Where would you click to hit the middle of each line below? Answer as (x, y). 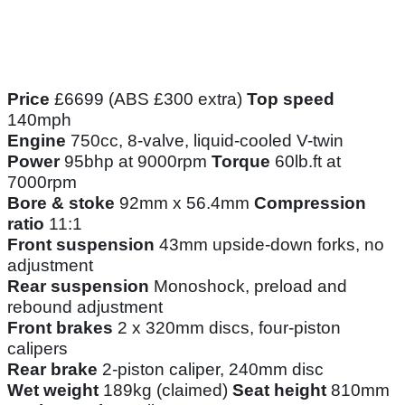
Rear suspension (78, 287)
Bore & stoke (61, 203)
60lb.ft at (308, 162)
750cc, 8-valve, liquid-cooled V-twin (205, 141)
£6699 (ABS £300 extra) (148, 99)
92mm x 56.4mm (184, 203)
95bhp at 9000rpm (133, 162)
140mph (39, 120)
